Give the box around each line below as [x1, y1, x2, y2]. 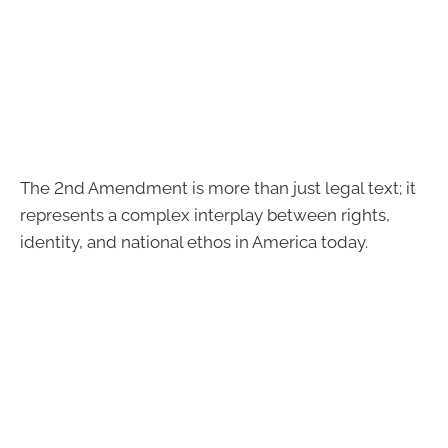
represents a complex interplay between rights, [20, 204, 390, 225]
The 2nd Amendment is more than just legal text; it [20, 177, 416, 198]
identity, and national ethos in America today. [20, 231, 368, 252]
